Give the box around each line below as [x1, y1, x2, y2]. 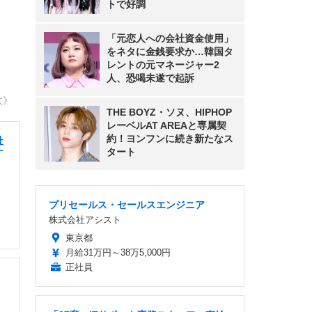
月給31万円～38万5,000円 [65, 247, 171, 258]
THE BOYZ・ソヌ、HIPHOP [107, 107, 232, 118]
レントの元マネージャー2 [107, 59, 219, 70]
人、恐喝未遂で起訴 [107, 72, 194, 84]
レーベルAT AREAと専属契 [107, 120, 226, 131]
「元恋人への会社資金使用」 [107, 33, 233, 44]
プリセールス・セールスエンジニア [49, 199, 205, 210]
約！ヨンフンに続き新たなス [107, 133, 233, 144]
